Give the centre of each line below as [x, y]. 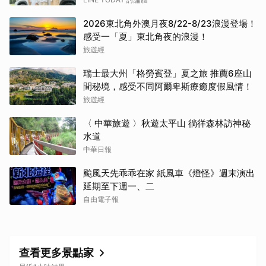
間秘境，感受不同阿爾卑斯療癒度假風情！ [168, 87]
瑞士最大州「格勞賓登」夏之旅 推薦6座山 [167, 74]
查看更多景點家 [56, 253]
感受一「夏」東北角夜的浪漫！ [145, 37]
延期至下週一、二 [119, 186]
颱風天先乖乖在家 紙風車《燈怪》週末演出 [169, 173]
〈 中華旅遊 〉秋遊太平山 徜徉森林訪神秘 [167, 123]
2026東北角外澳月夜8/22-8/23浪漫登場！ [170, 24]
